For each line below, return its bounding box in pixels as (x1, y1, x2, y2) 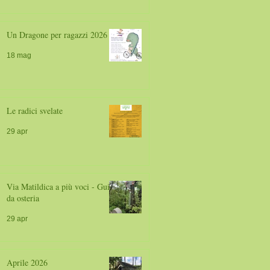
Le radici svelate (7, 105, 63, 116)
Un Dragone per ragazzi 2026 (7, 29, 107, 40)
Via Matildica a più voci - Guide (7, 181, 118, 192)
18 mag (7, 51, 31, 60)
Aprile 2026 (7, 257, 48, 268)
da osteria (7, 192, 39, 204)
